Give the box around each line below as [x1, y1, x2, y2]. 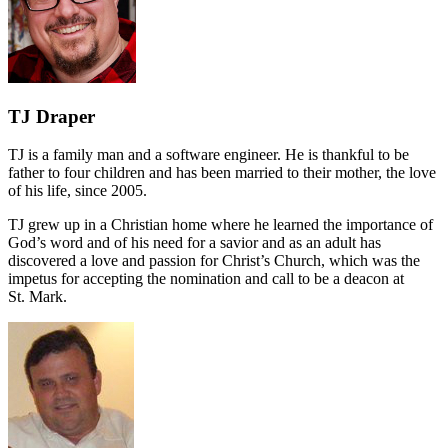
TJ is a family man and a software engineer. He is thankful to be [8, 146, 409, 164]
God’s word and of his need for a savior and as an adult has [8, 234, 381, 252]
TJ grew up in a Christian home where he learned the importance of [8, 216, 433, 234]
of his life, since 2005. [8, 182, 147, 200]
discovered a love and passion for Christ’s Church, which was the [8, 252, 420, 270]
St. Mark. [8, 288, 67, 306]
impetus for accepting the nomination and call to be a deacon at [8, 270, 404, 288]
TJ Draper [8, 105, 95, 127]
